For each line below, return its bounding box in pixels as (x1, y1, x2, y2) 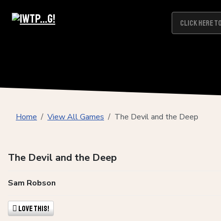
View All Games (47, 111, 104, 123)
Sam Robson (8, 178, 56, 189)
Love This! (18, 203, 49, 214)
